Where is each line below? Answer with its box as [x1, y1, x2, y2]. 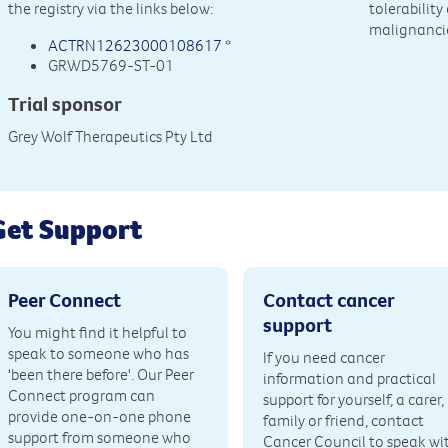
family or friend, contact [262, 410, 424, 431]
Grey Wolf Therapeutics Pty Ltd [8, 126, 214, 147]
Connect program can [8, 385, 156, 406]
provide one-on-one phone [8, 406, 192, 427]
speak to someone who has [8, 343, 190, 364]
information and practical [262, 368, 436, 389]
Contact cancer [262, 287, 394, 313]
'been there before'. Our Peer [8, 364, 195, 385]
